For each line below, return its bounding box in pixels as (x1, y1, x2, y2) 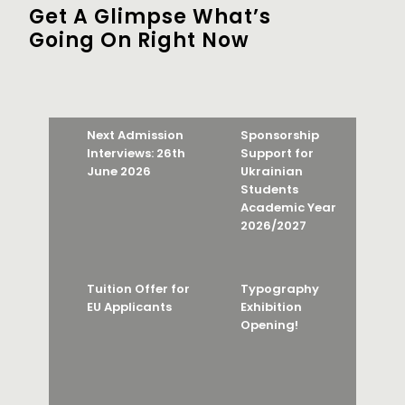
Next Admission (87, 127, 184, 144)
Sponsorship (240, 127, 319, 144)
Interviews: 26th (87, 145, 185, 162)
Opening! (240, 316, 298, 334)
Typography (240, 280, 319, 297)
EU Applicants (87, 298, 172, 316)
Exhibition (240, 298, 302, 316)
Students (240, 181, 298, 198)
